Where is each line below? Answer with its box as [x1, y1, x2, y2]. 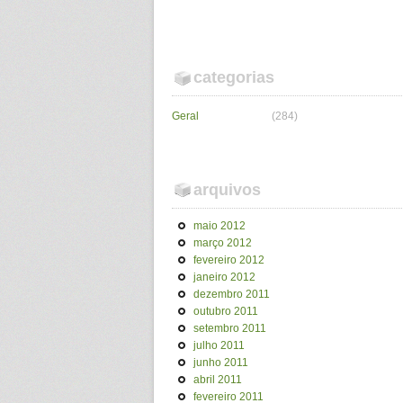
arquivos [193, 181, 261, 199]
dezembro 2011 [193, 288, 270, 300]
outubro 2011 [193, 305, 258, 318]
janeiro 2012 [193, 271, 255, 283]
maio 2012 [193, 219, 246, 232]
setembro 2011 [193, 322, 266, 335]
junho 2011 [193, 356, 248, 369]
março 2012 [193, 237, 252, 249]
